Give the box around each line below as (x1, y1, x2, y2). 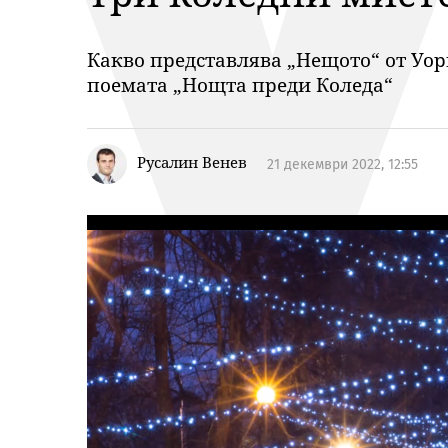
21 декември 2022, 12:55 (267, 156, 418, 173)
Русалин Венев (137, 152, 247, 173)
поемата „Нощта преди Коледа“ (87, 72, 393, 98)
